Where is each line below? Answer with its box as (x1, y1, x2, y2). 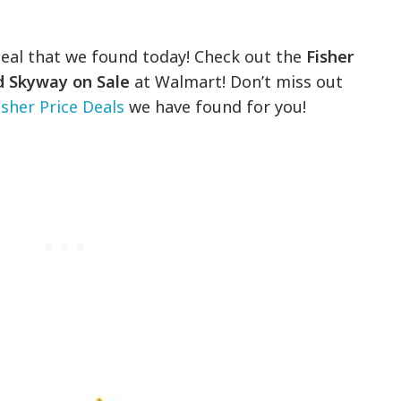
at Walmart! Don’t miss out (130, 71, 344, 93)
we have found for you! (124, 96, 307, 118)
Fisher (306, 46, 354, 68)
